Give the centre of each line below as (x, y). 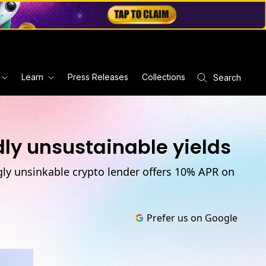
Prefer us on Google (192, 218)
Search (227, 77)
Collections (164, 77)
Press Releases (98, 77)
